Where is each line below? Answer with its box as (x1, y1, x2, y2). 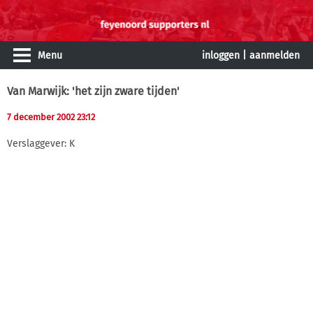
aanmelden (249, 50, 300, 61)
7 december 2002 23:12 (7, 112, 95, 122)
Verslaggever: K (7, 137, 75, 150)
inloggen (202, 50, 240, 61)
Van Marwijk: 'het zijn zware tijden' (7, 85, 180, 98)
